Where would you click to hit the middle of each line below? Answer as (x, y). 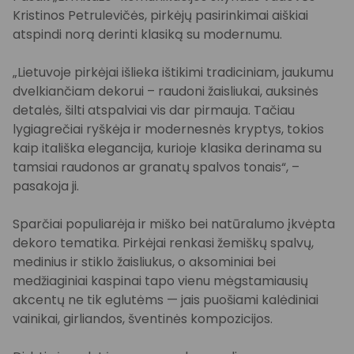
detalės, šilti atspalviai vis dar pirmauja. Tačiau (154, 110)
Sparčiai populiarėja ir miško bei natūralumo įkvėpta (174, 224)
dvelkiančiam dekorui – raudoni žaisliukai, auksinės (166, 91)
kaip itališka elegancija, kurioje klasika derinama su (167, 148)
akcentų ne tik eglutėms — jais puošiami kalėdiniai (166, 300)
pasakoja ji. (46, 186)
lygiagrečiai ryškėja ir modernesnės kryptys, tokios (168, 129)
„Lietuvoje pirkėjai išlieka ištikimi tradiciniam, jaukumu (173, 72)
